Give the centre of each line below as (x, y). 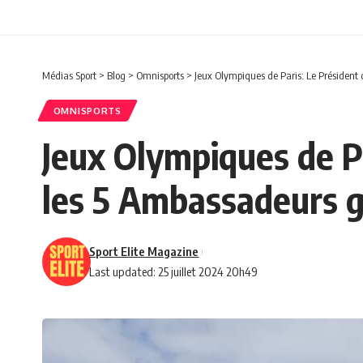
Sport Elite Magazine (144, 252)
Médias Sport (69, 76)
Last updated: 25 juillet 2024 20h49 (174, 272)
